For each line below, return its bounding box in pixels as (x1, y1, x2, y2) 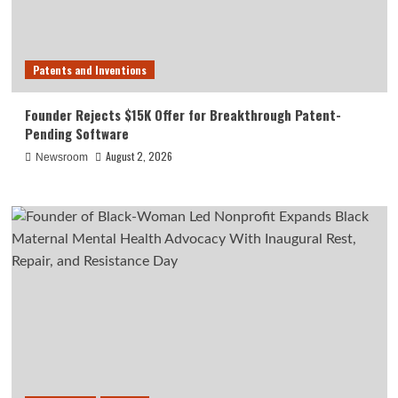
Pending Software (24, 123, 129, 143)
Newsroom (35, 150, 88, 163)
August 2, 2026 (105, 147, 172, 163)
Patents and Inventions (32, 61, 147, 77)
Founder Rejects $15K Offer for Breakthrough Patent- (24, 104, 341, 124)
